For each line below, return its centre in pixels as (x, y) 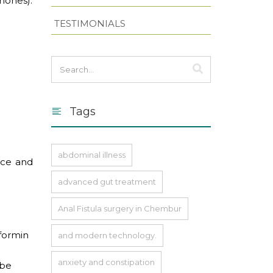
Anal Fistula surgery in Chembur (119, 208)
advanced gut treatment (107, 181)
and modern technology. (107, 235)
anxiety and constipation (106, 262)
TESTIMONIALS (90, 23)
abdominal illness (91, 154)
